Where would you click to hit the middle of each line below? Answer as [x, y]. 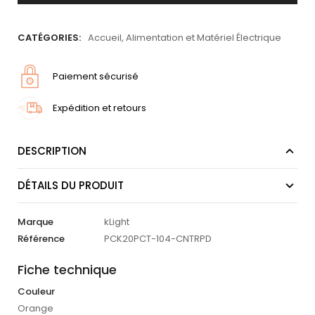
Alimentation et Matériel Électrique [204, 38]
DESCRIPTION [52, 151]
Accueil [105, 38]
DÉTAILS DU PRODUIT [71, 186]
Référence [41, 239]
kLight [117, 222]
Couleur [36, 292]
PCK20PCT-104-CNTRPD [158, 239]
